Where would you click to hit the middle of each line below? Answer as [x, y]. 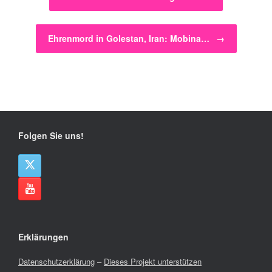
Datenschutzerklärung [56, 262]
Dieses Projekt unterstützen [153, 262]
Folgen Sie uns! [51, 136]
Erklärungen [43, 237]
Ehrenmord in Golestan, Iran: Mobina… [130, 39]
